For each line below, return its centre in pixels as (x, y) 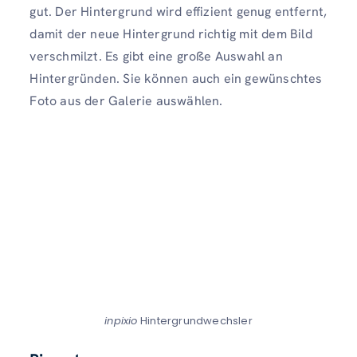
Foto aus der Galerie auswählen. (126, 100)
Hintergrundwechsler (195, 320)
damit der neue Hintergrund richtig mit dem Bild (171, 33)
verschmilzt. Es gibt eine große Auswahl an (156, 56)
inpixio (121, 320)
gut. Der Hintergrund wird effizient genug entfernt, (178, 11)
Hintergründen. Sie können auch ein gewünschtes (176, 78)
